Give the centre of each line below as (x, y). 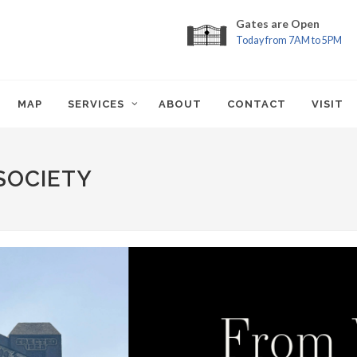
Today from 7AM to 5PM (289, 40)
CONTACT (257, 104)
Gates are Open (278, 24)
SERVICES (96, 104)
